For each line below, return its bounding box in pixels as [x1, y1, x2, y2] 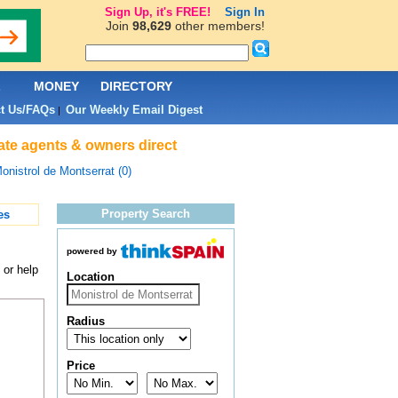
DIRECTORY [100, 79, 172, 93]
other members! [171, 19, 265, 33]
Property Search [100, 207, 190, 220]
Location [66, 270, 115, 284]
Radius [66, 314, 105, 329]
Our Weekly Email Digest [65, 103, 203, 116]
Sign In [224, 5, 265, 19]
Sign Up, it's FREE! [104, 5, 211, 19]
